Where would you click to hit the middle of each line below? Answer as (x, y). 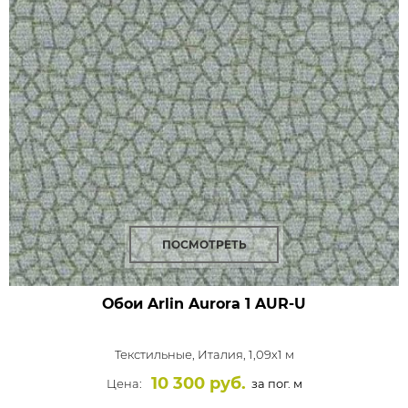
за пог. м (275, 383)
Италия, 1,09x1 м (245, 354)
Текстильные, (156, 354)
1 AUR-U (273, 304)
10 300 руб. (198, 383)
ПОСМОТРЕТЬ (204, 245)
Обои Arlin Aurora (171, 304)
